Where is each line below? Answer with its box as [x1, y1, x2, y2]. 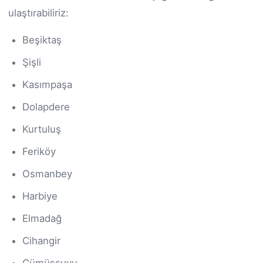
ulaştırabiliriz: [8, 6, 69, 19]
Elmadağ [22, 212, 62, 224]
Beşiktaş [22, 33, 62, 46]
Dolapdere [22, 100, 70, 113]
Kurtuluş [22, 123, 61, 135]
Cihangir [22, 234, 60, 247]
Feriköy [22, 145, 56, 157]
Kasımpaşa [22, 78, 72, 90]
